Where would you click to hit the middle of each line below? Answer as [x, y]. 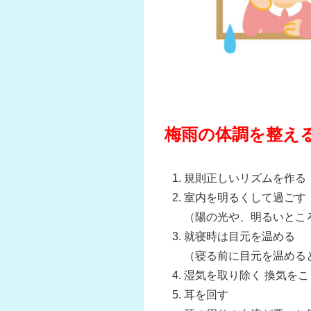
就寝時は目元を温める [239, 237]
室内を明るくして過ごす [245, 198]
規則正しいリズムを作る [245, 178]
